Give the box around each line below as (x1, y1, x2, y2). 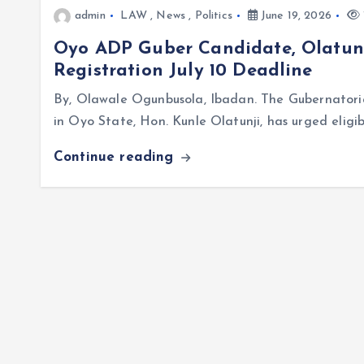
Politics (194, 10, 232, 22)
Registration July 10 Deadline (54, 62, 313, 80)
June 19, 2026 (257, 10, 331, 22)
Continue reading (54, 150, 179, 164)
